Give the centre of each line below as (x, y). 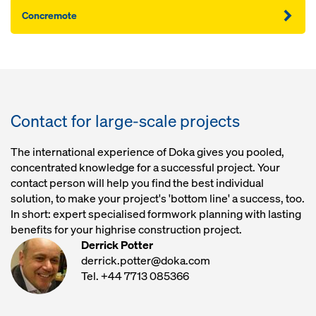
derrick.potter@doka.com (146, 261)
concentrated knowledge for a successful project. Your (145, 168)
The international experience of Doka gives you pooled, (147, 152)
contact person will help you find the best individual (137, 183)
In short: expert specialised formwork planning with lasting (156, 214)
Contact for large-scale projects (125, 121)
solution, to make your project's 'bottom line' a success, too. (158, 199)
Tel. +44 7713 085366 (135, 276)
